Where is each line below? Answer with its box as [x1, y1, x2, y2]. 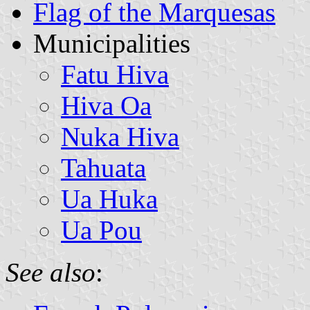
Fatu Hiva [61, 59, 169, 89]
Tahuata [61, 152, 146, 183]
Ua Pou [61, 215, 142, 245]
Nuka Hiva [61, 121, 179, 152]
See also [6, 257, 95, 287]
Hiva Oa [61, 90, 152, 120]
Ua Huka [61, 183, 158, 214]
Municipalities [33, 28, 190, 58]
